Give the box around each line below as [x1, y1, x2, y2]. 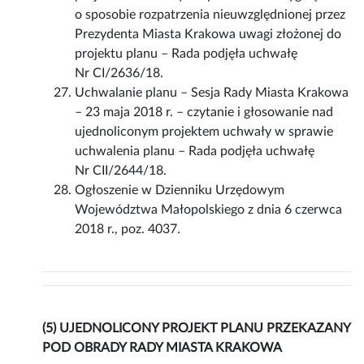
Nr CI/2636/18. [75, 67, 164, 80]
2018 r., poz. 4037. [75, 223, 181, 236]
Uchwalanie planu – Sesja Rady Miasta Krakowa [75, 86, 349, 100]
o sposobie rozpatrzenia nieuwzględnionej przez [75, 8, 346, 22]
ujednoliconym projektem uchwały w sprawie [75, 125, 334, 139]
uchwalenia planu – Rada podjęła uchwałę [75, 145, 315, 158]
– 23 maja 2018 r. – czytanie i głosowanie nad [75, 106, 334, 119]
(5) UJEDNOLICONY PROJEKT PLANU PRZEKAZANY [42, 322, 351, 336]
